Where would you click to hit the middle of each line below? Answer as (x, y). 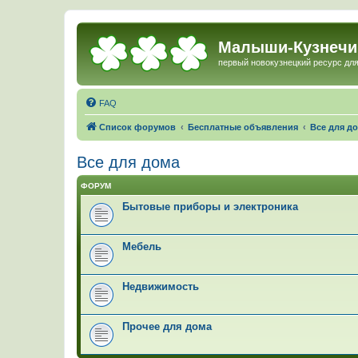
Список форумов (137, 127)
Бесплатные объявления (243, 127)
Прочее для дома (167, 326)
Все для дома (128, 162)
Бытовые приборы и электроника (210, 206)
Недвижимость (161, 286)
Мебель (142, 246)
